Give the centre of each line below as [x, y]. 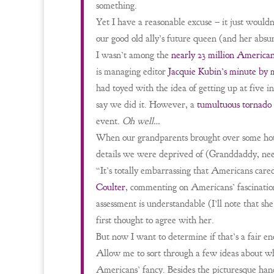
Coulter [111, 187]
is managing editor [132, 72]
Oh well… [141, 121]
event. [109, 121]
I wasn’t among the [134, 55]
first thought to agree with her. [155, 220]
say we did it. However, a [146, 105]
